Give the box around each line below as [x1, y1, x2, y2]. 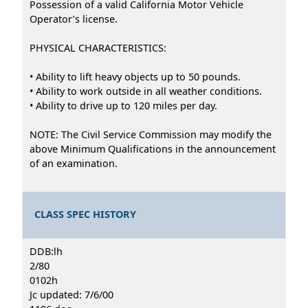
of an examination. [30, 156, 118, 170]
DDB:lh [30, 244, 63, 258]
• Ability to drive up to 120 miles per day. [30, 98, 217, 112]
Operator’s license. [30, 12, 118, 25]
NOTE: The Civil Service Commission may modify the [30, 127, 272, 141]
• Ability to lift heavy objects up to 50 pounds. [30, 69, 241, 83]
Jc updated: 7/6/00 [30, 287, 113, 301]
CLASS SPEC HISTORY [34, 208, 137, 221]
